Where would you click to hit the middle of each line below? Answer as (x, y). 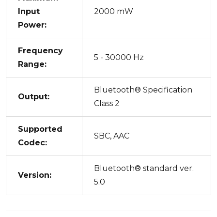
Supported (40, 129)
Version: (35, 175)
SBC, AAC (112, 136)
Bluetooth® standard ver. (144, 168)
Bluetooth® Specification (143, 90)
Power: (32, 25)
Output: (34, 96)
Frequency (40, 50)
